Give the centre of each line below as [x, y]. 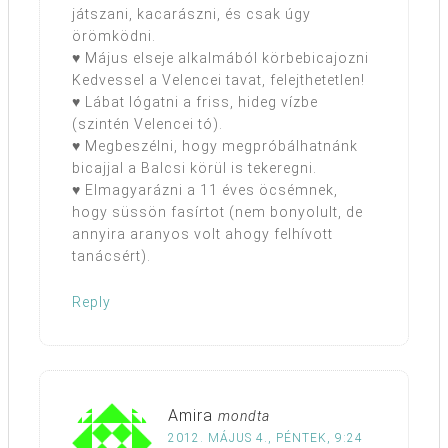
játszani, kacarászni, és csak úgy [191, 14]
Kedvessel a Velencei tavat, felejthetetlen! [218, 80]
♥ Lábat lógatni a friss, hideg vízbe [195, 102]
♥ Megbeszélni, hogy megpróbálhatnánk [215, 146]
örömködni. [114, 36]
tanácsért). [111, 256]
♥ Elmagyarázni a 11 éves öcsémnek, [205, 190]
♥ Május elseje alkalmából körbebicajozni [220, 58]
